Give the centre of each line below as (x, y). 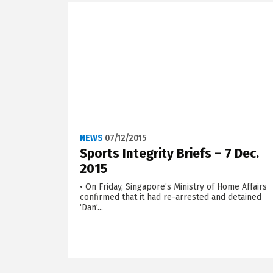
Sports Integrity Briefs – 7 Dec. (169, 154)
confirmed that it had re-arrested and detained (170, 197)
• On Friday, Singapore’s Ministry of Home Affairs (173, 187)
